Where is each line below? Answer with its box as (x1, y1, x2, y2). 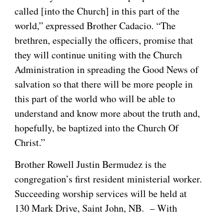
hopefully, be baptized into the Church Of (15, 121, 179, 135)
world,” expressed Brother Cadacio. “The (15, 19, 176, 33)
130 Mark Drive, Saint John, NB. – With (15, 201, 177, 215)
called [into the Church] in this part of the (15, 4, 180, 18)
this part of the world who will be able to (15, 92, 175, 106)
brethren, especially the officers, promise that (15, 34, 193, 47)
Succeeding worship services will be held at (15, 186, 187, 200)
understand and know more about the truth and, (15, 107, 200, 120)
